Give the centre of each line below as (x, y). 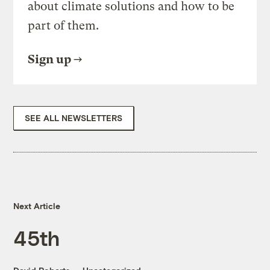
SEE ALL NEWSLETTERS (74, 118)
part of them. (64, 26)
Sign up (50, 60)
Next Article (37, 206)
